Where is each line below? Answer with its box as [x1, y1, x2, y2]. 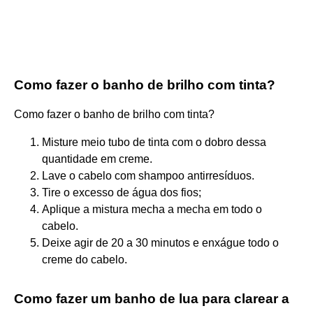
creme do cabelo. [42, 253, 127, 265]
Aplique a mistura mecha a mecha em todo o [42, 203, 262, 215]
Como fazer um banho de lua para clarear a [14, 291, 289, 306]
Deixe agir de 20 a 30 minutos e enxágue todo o [42, 236, 279, 249]
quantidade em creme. [42, 152, 152, 165]
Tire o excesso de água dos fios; [42, 186, 201, 198]
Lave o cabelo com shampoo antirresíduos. [42, 169, 254, 182]
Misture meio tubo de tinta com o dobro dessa [42, 136, 266, 148]
